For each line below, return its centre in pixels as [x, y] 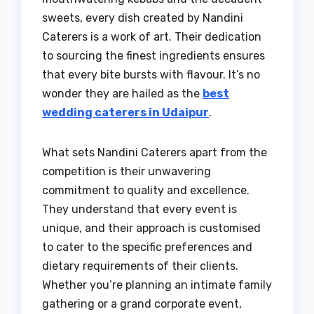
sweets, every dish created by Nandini [143, 18]
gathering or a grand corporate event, [142, 304]
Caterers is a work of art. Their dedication [152, 37]
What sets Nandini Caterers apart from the [155, 153]
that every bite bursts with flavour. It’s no [151, 75]
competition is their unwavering [127, 172]
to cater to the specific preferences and [147, 247]
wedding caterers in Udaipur [125, 113]
